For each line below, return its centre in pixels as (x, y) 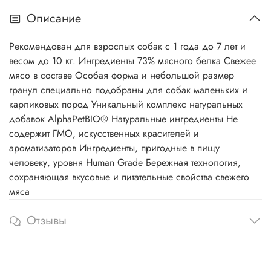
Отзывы (47, 221)
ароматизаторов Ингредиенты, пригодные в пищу (114, 148)
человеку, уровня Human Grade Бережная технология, (125, 163)
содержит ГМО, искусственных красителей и (104, 134)
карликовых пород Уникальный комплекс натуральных (126, 105)
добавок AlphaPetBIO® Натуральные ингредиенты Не (123, 119)
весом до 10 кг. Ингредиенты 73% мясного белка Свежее (44, 61)
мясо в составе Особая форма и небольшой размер (122, 76)
